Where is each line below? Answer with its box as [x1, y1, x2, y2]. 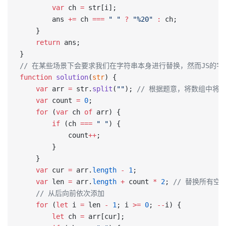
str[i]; [84, 4, 117, 12]
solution [52, 73, 88, 81]
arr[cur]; [84, 212, 125, 220]
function [20, 73, 52, 81]
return [20, 38, 60, 46]
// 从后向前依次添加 [20, 189, 104, 197]
